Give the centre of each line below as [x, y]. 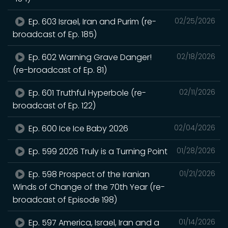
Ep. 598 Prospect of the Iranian [88, 174]
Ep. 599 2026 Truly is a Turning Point [97, 151]
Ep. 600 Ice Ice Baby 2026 [78, 128]
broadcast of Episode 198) [65, 199]
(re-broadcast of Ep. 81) [60, 70]
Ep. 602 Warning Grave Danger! [89, 57]
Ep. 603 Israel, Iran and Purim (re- [92, 21]
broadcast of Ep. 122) [54, 105]
